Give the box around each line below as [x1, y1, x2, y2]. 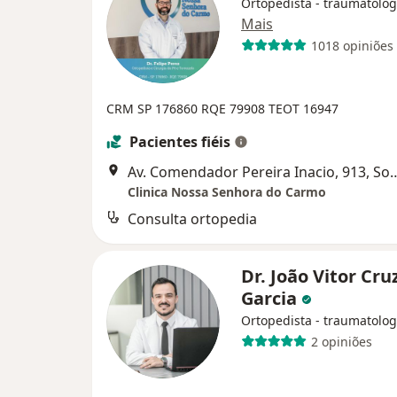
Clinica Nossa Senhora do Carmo [128, 183, 326, 201]
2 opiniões [310, 332, 372, 350]
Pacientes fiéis [129, 132, 230, 152]
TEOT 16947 [269, 100, 339, 118]
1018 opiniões [310, 36, 393, 54]
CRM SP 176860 [106, 100, 201, 118]
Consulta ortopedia [128, 209, 257, 230]
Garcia [241, 286, 301, 311]
